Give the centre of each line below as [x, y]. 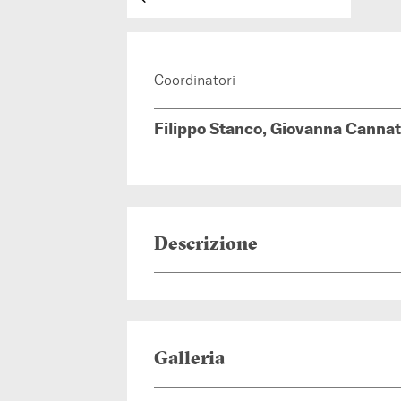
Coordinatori [195, 80]
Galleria [190, 358]
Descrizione [206, 244]
